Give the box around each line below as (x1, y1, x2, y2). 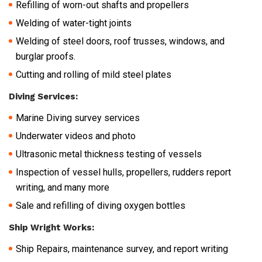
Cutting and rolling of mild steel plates (16, 68, 171, 80)
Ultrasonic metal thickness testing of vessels (16, 148, 202, 160)
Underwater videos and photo (16, 130, 136, 142)
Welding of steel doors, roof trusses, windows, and (16, 35, 225, 47)
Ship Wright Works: (9, 222, 94, 233)
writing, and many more (16, 181, 109, 193)
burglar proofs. (16, 50, 75, 62)
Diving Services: (9, 91, 78, 102)
